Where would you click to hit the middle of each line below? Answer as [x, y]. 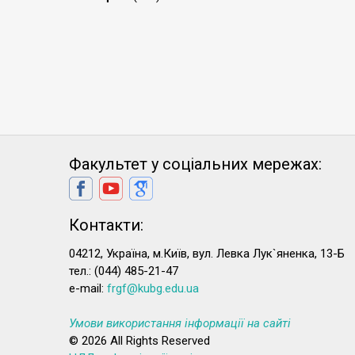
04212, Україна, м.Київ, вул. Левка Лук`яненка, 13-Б [207, 254]
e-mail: [88, 288]
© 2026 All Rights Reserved [139, 341]
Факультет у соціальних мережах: [195, 164]
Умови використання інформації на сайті [180, 323]
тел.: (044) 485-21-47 [124, 271]
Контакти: [106, 225]
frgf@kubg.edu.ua [153, 288]
